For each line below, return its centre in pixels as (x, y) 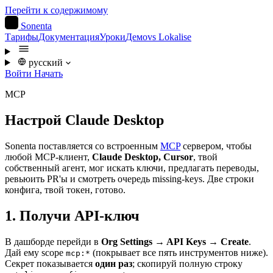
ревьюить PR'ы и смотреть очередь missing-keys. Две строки (129, 179)
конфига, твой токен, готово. (65, 190)
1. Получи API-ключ (72, 215)
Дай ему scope (35, 252)
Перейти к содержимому (56, 10)
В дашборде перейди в (53, 241)
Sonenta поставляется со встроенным (83, 146)
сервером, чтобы (216, 146)
